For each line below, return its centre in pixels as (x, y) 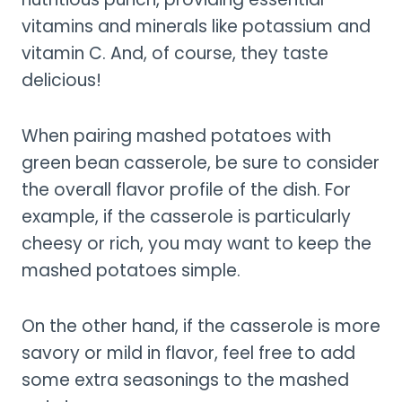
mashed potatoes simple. (131, 270)
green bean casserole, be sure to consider (201, 162)
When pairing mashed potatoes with (176, 135)
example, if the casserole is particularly (186, 216)
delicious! (61, 80)
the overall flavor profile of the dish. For (186, 189)
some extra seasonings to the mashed (185, 380)
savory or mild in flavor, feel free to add (188, 353)
